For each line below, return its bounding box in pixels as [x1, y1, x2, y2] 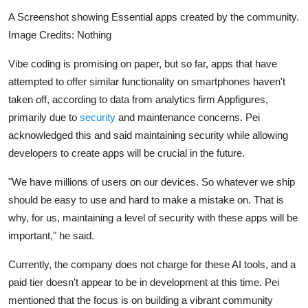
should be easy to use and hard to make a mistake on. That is [8, 194, 284, 206]
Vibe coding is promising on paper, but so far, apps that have [8, 58, 277, 70]
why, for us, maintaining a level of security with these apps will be [8, 212, 298, 224]
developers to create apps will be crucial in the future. [8, 147, 245, 159]
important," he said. [8, 230, 94, 242]
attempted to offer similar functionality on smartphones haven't [8, 76, 285, 88]
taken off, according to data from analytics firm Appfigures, [8, 93, 268, 106]
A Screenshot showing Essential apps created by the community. [8, 11, 299, 23]
